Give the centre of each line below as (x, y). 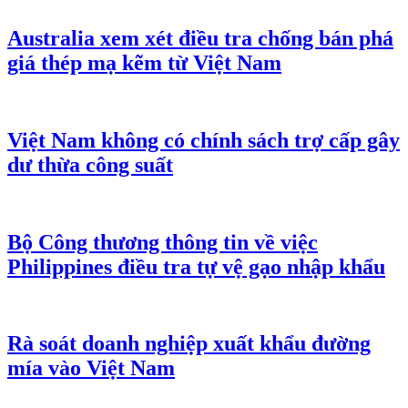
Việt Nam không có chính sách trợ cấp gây (204, 140)
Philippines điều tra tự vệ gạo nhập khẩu (196, 266)
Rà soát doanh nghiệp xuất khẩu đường (189, 344)
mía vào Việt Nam (91, 368)
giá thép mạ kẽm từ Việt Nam (144, 62)
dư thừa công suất (90, 164)
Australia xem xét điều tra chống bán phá (200, 38)
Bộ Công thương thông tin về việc (163, 242)
